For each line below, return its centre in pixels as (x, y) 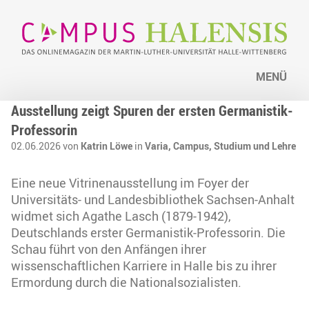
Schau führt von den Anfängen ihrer (109, 249)
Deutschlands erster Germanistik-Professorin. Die (148, 233)
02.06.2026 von (46, 146)
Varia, (159, 146)
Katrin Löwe (107, 146)
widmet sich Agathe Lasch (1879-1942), (121, 216)
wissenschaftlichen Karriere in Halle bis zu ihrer (144, 266)
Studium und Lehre (255, 146)
